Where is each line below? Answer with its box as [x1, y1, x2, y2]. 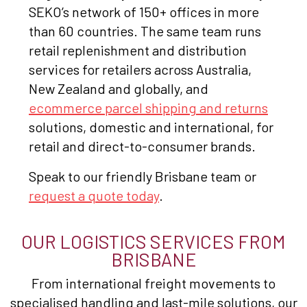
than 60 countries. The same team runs [29, 23, 261, 40]
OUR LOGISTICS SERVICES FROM [21, 230, 286, 253]
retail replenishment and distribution [29, 42, 247, 59]
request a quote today [29, 187, 159, 204]
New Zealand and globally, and [29, 80, 208, 97]
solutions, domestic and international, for [29, 119, 273, 136]
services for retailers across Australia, [29, 61, 251, 78]
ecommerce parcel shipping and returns [29, 99, 268, 116]
